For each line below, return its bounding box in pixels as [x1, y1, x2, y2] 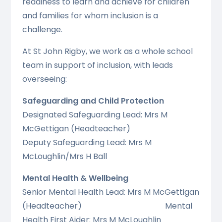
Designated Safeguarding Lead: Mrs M [22, 109, 167, 120]
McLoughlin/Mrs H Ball [22, 150, 107, 162]
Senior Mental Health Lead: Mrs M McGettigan [22, 186, 199, 198]
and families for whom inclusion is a [22, 9, 158, 21]
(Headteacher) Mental [22, 200, 192, 212]
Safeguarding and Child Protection [22, 95, 164, 107]
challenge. [22, 23, 62, 35]
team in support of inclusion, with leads [22, 59, 173, 71]
